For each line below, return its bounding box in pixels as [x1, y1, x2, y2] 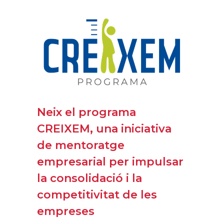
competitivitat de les [37, 187, 157, 201]
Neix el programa [37, 105, 136, 119]
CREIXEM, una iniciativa [37, 121, 171, 135]
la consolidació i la [37, 171, 142, 185]
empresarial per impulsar [37, 154, 183, 168]
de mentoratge [37, 138, 124, 152]
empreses [37, 204, 94, 218]
